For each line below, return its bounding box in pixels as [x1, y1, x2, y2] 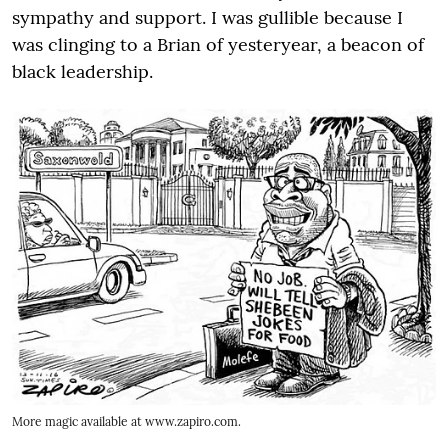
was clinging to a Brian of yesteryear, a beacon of [12, 33, 424, 56]
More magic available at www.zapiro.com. [12, 413, 241, 429]
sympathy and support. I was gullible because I [12, 6, 403, 29]
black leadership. [12, 60, 153, 83]
